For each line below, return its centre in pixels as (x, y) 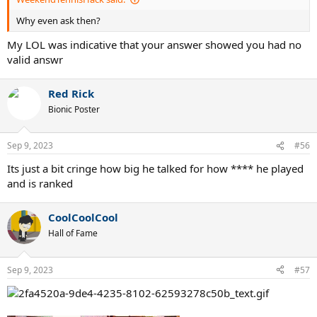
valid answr (35, 59)
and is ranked (40, 184)
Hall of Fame (73, 234)
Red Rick (71, 93)
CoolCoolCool (83, 218)
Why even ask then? (58, 21)
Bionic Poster (74, 109)
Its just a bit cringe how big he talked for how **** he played (155, 169)
